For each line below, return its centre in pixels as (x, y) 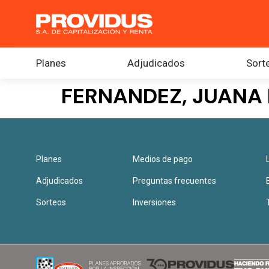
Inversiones (155, 202)
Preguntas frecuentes (175, 181)
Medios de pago (163, 159)
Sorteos (51, 202)
